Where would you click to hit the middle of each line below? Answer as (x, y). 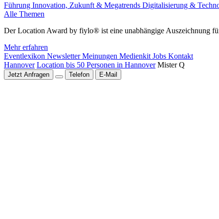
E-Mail (108, 75)
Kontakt (181, 56)
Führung (18, 5)
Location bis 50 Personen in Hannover (96, 65)
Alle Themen (24, 14)
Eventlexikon (25, 56)
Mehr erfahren (26, 47)
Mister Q (171, 65)
